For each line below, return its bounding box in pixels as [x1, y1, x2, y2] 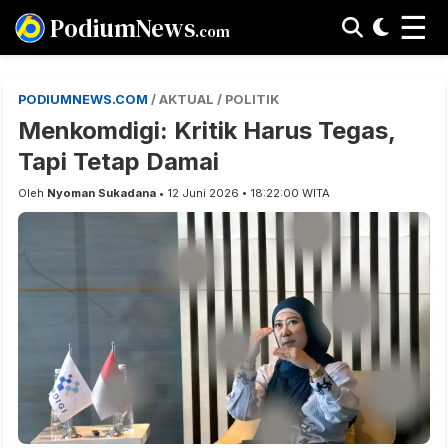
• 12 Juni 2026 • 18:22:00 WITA [156, 186, 330, 200]
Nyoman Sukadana [47, 186, 156, 200]
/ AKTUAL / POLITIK [151, 92, 279, 107]
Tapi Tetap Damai [18, 147, 219, 176]
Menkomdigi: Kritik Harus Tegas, [18, 116, 395, 145]
